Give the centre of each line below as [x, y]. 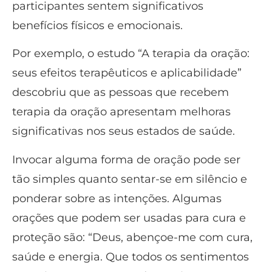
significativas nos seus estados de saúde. [124, 131]
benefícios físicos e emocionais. [97, 26]
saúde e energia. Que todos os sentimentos [131, 257]
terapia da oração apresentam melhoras [121, 112]
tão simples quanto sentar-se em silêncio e [130, 179]
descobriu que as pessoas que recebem [121, 93]
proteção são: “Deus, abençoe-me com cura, [132, 237]
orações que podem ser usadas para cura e [129, 218]
